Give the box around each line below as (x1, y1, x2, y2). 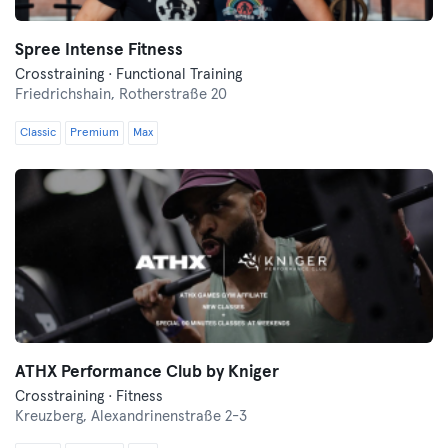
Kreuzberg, (15, 409, 91, 424)
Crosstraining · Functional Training (15, 67, 242, 82)
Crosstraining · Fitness (15, 389, 163, 404)
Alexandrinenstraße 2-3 (91, 409, 247, 424)
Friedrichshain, (15, 87, 119, 102)
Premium (70, 127, 119, 139)
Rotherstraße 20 (119, 87, 227, 102)
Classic (20, 127, 56, 139)
